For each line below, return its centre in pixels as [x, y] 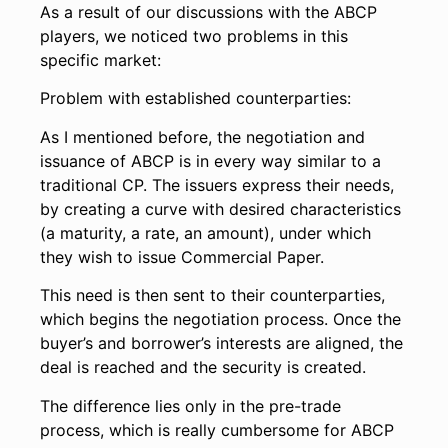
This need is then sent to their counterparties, [212, 295]
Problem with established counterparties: [195, 98]
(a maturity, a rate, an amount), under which [205, 232]
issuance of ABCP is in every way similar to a [210, 160]
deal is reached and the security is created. [203, 367]
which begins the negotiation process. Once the [220, 319]
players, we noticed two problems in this [194, 36]
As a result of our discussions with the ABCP [208, 12]
